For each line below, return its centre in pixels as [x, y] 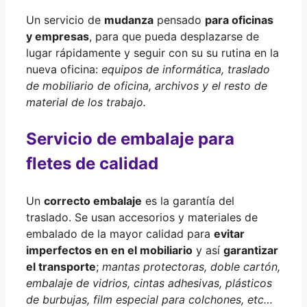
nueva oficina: [64, 69]
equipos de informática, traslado [186, 69]
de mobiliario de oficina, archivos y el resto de [147, 85]
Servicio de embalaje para [130, 138]
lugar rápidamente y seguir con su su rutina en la [152, 52]
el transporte [61, 266]
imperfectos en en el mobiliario [109, 250]
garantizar [251, 250]
